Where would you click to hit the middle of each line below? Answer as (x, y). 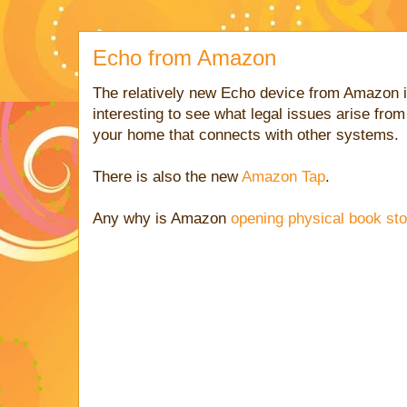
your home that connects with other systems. (246, 135)
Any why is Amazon (162, 218)
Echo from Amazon (184, 58)
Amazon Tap (283, 177)
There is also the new (167, 177)
